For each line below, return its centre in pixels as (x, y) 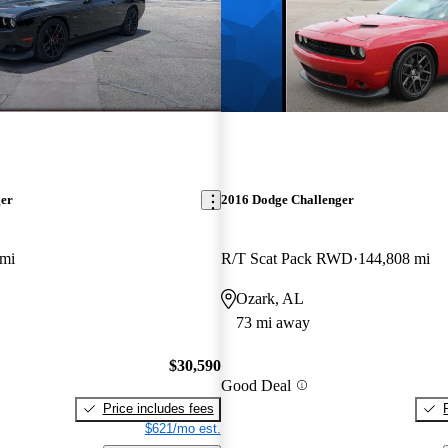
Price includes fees (158, 408)
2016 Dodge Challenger (287, 200)
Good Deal (255, 385)
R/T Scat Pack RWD (286, 259)
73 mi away (272, 323)
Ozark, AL (269, 299)
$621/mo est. (182, 428)
